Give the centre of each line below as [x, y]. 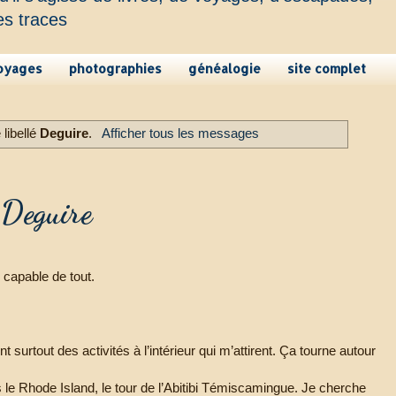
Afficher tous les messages [180, 133]
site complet [327, 69]
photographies [115, 69]
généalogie [225, 69]
